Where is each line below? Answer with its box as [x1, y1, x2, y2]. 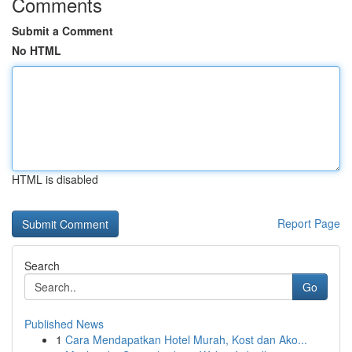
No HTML [12, 42, 61, 58]
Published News [24, 316, 104, 332]
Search [24, 258, 60, 273]
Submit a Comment [12, 23, 113, 38]
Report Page [277, 215, 340, 231]
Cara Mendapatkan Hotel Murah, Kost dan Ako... [65, 332, 307, 347]
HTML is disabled [12, 171, 98, 187]
